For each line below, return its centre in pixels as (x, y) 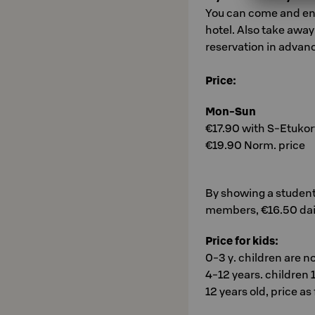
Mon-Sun (231, 111)
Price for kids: (242, 240)
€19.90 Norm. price (255, 145)
